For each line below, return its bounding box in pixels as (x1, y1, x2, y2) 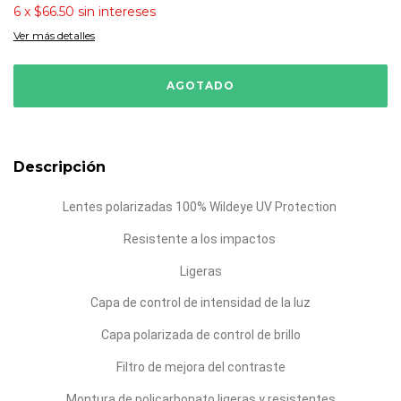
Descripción (13, 158, 106, 175)
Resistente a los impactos (123, 231, 278, 246)
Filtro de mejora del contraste (115, 359, 286, 374)
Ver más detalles (13, 29, 95, 42)
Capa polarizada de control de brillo (100, 328, 301, 343)
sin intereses (78, 4, 156, 20)
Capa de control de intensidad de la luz (90, 295, 311, 311)
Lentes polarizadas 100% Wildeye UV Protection (62, 200, 339, 214)
